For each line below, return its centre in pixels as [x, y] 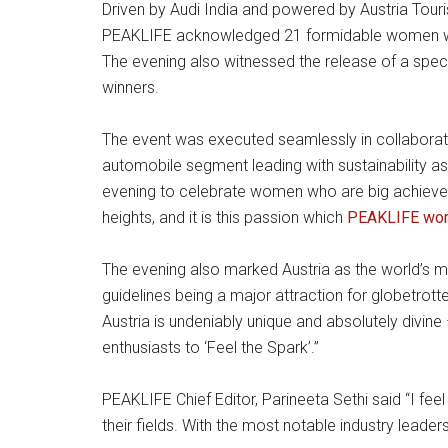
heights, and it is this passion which [224, 217]
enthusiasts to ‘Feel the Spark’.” [210, 347]
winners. [130, 87]
